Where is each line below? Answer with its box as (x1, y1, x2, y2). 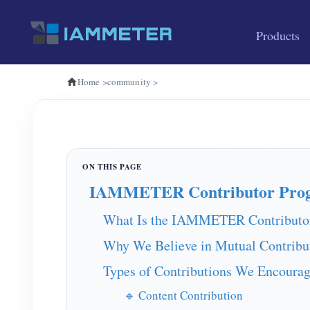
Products (256, 27, 300, 44)
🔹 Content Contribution (124, 287, 243, 303)
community (107, 75, 151, 88)
